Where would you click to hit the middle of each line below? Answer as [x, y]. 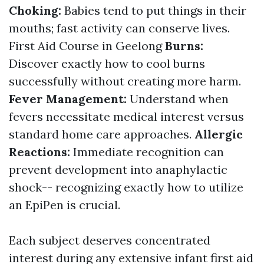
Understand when [179, 99]
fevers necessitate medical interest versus [126, 116]
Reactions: [41, 152]
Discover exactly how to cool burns [107, 63]
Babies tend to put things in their [155, 10]
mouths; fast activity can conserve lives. [119, 28]
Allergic [219, 134]
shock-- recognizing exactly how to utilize [126, 187]
